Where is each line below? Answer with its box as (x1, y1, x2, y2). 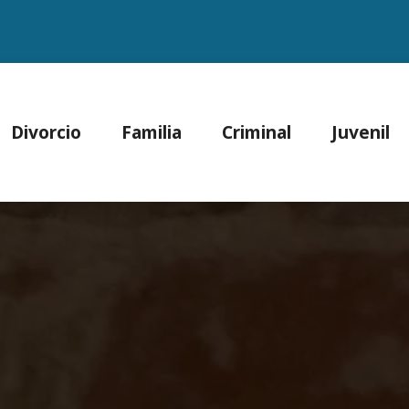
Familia (121, 120, 182, 145)
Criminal (221, 120, 291, 145)
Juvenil (330, 120, 390, 145)
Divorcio (10, 120, 81, 145)
